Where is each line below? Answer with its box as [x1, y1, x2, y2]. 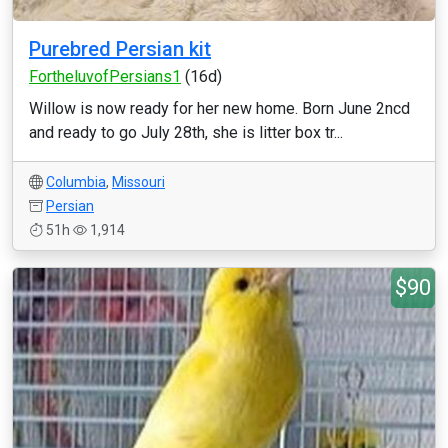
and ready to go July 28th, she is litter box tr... [29, 123, 343, 142]
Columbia [46, 174, 106, 190]
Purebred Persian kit [29, 37, 211, 61]
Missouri [112, 174, 165, 190]
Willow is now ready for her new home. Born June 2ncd [29, 99, 410, 118]
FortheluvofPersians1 [29, 67, 181, 86]
